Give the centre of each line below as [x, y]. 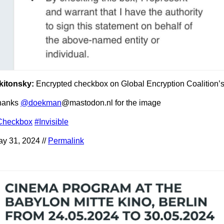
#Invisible [51, 122]
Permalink [66, 141]
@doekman [41, 103]
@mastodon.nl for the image [111, 103]
